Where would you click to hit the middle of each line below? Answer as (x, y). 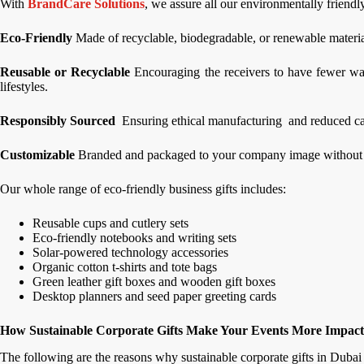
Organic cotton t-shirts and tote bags (125, 267)
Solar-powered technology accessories (130, 253)
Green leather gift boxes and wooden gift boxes (154, 282)
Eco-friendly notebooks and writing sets (134, 238)
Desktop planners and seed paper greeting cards (154, 297)
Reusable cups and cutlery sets (110, 223)
